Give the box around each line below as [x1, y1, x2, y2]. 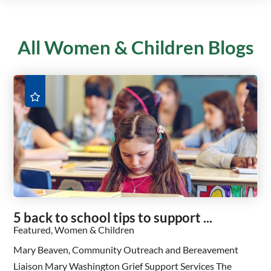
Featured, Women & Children [13, 223, 135, 235]
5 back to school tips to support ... [13, 209, 213, 226]
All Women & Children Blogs [17, 35, 254, 59]
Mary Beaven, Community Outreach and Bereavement [13, 244, 239, 256]
